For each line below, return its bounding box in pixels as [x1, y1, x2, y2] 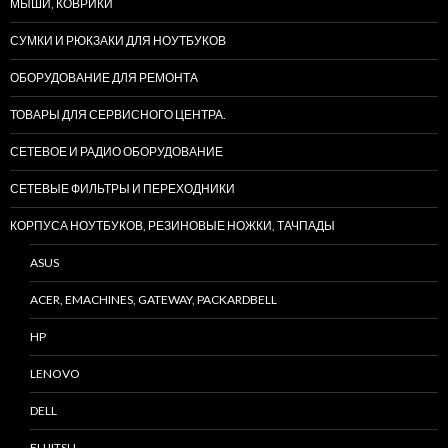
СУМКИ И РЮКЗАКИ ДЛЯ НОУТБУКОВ [10, 33, 226, 49]
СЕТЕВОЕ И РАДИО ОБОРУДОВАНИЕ [10, 144, 223, 160]
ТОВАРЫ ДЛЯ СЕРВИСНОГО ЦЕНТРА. [10, 107, 226, 123]
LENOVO [30, 366, 80, 382]
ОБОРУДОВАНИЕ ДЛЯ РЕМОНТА [10, 70, 198, 86]
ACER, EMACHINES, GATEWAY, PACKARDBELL [30, 292, 277, 308]
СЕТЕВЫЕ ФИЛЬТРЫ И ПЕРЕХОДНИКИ [10, 181, 235, 197]
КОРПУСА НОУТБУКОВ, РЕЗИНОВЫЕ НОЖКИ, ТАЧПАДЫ [10, 218, 335, 234]
